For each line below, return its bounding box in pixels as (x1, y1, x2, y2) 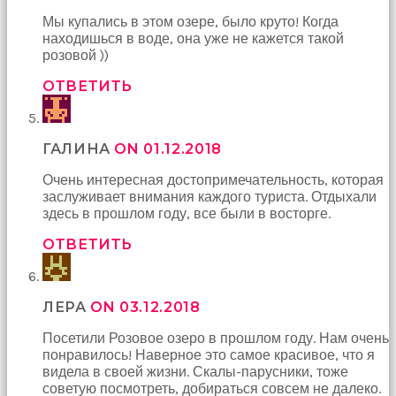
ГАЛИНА (42, 140, 115, 157)
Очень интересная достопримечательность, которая (42, 171, 384, 188)
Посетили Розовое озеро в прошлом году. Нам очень (42, 329, 389, 346)
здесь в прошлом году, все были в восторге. (42, 204, 331, 222)
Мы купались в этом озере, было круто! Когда (42, 12, 339, 30)
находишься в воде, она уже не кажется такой (42, 29, 344, 47)
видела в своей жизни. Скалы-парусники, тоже (42, 362, 348, 380)
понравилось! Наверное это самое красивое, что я (42, 346, 375, 363)
